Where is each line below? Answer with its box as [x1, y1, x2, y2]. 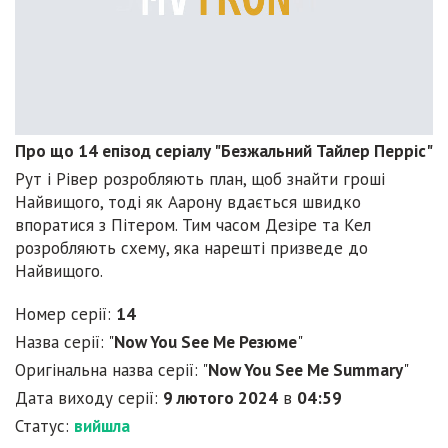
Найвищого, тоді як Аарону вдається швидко [15, 191, 361, 214]
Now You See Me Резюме [114, 331, 297, 354]
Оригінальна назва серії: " [15, 359, 208, 382]
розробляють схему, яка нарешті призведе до [15, 237, 368, 260]
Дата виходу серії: [15, 387, 163, 410]
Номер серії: [15, 303, 116, 326]
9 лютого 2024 [163, 387, 278, 410]
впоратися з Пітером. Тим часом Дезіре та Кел [15, 214, 371, 237]
